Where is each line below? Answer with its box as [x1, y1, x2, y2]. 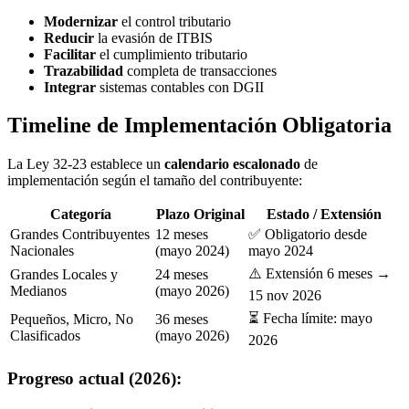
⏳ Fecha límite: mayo [248, 310, 372, 327]
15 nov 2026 [248, 288, 321, 304]
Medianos [10, 283, 67, 299]
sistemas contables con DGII [96, 79, 264, 95]
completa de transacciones [123, 62, 277, 79]
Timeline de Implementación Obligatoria [7, 113, 392, 138]
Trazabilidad [44, 62, 123, 79]
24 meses [155, 267, 208, 283]
